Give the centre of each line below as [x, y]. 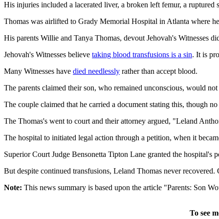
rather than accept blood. [159, 71]
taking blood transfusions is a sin [142, 54]
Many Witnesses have [38, 71]
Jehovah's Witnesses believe [48, 54]
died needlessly [96, 71]
